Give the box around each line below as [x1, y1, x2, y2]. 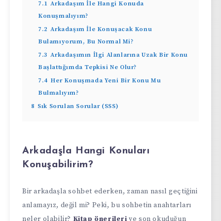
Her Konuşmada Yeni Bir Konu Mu [50, 76, 161, 84]
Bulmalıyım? [38, 88, 79, 97]
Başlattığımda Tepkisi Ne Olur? [38, 63, 137, 71]
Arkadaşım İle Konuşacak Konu [50, 25, 152, 33]
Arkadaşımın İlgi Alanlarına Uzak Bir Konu [50, 50, 188, 59]
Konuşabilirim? [22, 160, 94, 170]
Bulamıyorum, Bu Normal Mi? [38, 37, 134, 45]
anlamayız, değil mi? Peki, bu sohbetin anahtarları [22, 200, 192, 210]
